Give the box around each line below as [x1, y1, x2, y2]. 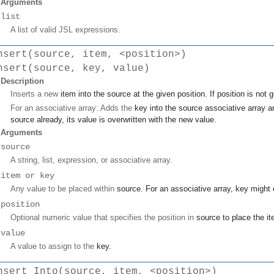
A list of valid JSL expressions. [10, 24, 120, 34]
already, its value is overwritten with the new [34, 115, 195, 125]
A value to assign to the [10, 242, 97, 251]
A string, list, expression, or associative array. [10, 155, 172, 165]
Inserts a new [10, 89, 61, 99]
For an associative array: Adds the [10, 103, 135, 113]
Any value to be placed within [10, 184, 117, 194]
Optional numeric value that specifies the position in [10, 213, 196, 223]
